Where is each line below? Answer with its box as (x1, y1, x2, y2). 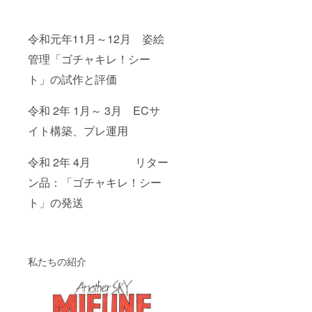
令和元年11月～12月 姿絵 (28, 30, 164, 47)
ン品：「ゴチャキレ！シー (28, 173, 162, 190)
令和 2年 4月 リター (28, 153, 169, 170)
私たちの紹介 (28, 253, 86, 268)
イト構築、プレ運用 (28, 122, 128, 139)
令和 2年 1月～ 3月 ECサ (28, 102, 160, 118)
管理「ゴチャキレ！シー (28, 50, 150, 67)
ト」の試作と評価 (28, 70, 117, 87)
